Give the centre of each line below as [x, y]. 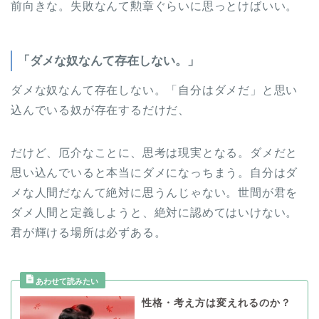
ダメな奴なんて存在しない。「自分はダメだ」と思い [155, 90]
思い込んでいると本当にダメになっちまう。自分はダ [155, 172]
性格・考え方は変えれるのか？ [216, 303]
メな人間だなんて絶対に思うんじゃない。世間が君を [155, 192]
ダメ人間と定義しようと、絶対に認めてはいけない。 [155, 212]
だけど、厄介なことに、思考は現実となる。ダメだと [155, 152]
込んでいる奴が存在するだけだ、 [101, 110]
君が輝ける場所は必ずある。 [89, 232]
